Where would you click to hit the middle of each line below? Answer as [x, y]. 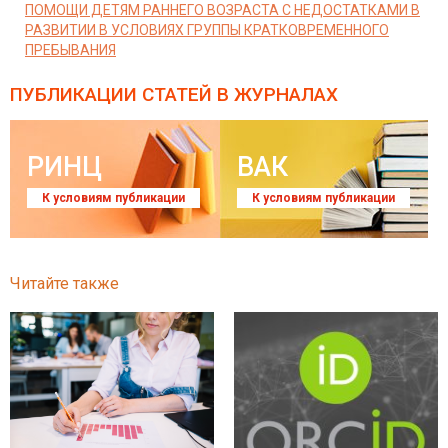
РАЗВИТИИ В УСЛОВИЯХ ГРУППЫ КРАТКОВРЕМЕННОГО [207, 30]
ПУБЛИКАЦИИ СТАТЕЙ [111, 94]
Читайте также [64, 283]
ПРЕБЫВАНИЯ [70, 50]
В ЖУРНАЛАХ [275, 94]
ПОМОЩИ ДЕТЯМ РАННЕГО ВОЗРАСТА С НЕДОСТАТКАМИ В [222, 10]
